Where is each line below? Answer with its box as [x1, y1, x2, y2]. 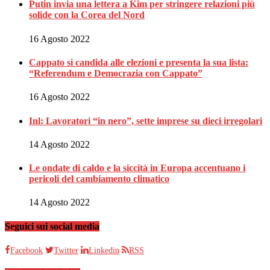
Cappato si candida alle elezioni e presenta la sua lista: [29, 57, 248, 67]
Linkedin [89, 245, 119, 255]
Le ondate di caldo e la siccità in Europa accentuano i [29, 163, 245, 174]
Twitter [54, 245, 78, 255]
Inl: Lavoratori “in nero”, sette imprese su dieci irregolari [29, 115, 262, 126]
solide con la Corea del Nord [29, 10, 145, 20]
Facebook [10, 245, 43, 255]
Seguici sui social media [5, 221, 99, 231]
